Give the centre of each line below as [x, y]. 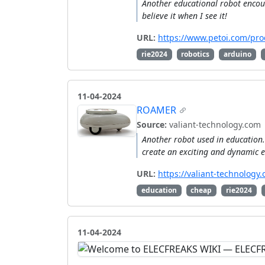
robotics [195, 54]
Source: [152, 124]
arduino [237, 54]
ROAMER [156, 110]
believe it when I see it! [185, 15]
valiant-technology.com [214, 124]
